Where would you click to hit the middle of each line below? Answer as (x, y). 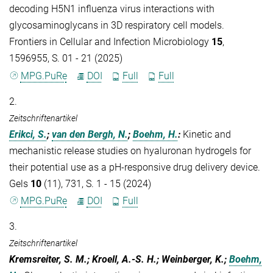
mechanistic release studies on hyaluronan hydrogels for (130, 151)
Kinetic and (207, 134)
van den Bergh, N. (90, 134)
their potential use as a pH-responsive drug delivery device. (135, 167)
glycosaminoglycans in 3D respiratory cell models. (117, 26)
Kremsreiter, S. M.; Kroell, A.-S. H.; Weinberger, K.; (119, 259)
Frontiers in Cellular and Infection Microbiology (110, 42)
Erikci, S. (28, 134)
